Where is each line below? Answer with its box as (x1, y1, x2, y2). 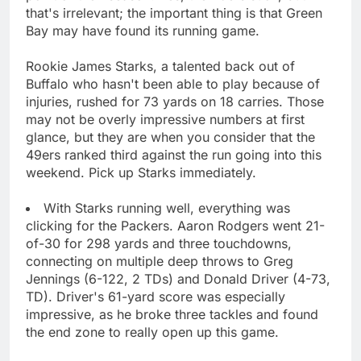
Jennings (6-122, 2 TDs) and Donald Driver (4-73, (26, 270, 330, 287)
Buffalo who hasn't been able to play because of (26, 75, 320, 92)
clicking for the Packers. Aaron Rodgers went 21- (26, 217, 325, 234)
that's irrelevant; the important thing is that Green (26, 4, 322, 21)
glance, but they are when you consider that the (26, 128, 315, 145)
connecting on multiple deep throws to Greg (26, 252, 293, 269)
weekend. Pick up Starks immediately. (26, 164, 256, 180)
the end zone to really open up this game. (26, 323, 279, 340)
